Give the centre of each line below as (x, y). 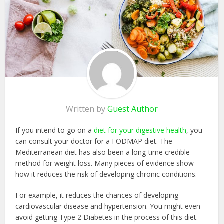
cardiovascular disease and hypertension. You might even (108, 206)
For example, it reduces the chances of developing (97, 195)
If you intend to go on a (55, 130)
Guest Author (133, 109)
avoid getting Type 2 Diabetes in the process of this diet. (107, 217)
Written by (87, 109)
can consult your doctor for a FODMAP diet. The (94, 141)
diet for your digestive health (140, 130)
